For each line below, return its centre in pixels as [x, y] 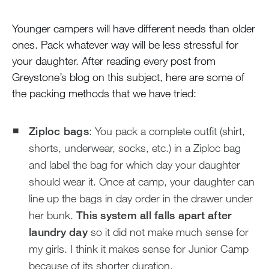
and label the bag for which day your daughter [134, 164]
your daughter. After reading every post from [114, 60]
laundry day [58, 231]
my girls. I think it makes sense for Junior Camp [139, 248]
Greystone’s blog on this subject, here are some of [128, 77]
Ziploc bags [59, 131]
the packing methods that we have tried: [104, 93]
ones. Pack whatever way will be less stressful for [125, 44]
